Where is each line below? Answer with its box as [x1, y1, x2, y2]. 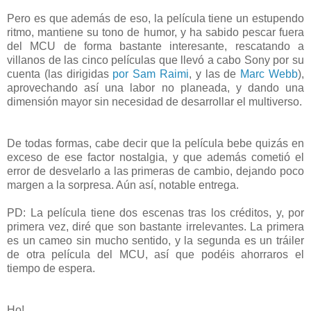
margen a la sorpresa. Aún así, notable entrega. [7, 179, 239, 192]
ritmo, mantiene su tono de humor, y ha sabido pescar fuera [7, 26, 304, 39]
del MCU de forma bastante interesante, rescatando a [7, 40, 304, 53]
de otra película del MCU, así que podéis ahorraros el [7, 249, 304, 261]
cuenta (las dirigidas [7, 68, 113, 81]
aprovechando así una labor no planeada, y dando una [7, 82, 304, 94]
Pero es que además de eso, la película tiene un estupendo [7, 12, 304, 25]
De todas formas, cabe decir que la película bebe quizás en [7, 137, 304, 150]
